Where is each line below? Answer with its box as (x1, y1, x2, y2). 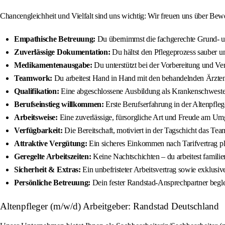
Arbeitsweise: (14, 113, 58, 122)
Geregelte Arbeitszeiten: (14, 152, 91, 161)
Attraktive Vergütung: (14, 139, 87, 148)
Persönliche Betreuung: (14, 178, 90, 187)
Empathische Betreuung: (14, 35, 95, 44)
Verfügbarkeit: (14, 126, 63, 135)
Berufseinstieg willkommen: (14, 100, 104, 109)
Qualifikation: (14, 87, 59, 96)
